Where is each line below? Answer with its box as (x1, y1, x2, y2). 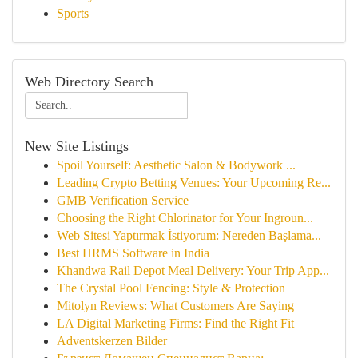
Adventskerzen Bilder (57, 334, 167, 348)
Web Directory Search (25, 74, 153, 89)
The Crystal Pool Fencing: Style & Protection (57, 281, 285, 295)
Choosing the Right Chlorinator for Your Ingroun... (57, 211, 313, 225)
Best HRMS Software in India (57, 246, 209, 260)
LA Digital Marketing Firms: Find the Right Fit (57, 316, 294, 330)
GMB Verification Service (57, 193, 189, 207)
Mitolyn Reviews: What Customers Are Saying (57, 299, 294, 312)
